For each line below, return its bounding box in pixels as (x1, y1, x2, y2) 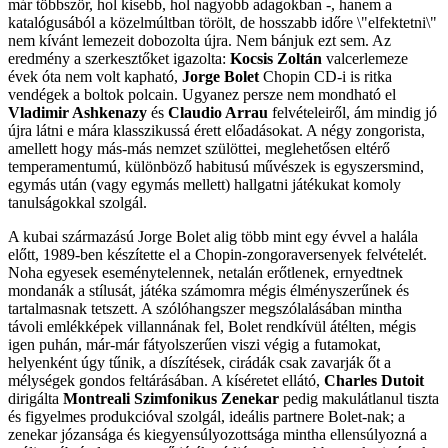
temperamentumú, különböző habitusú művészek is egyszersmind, (8, 158, 424, 176)
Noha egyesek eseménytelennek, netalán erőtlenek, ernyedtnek (8, 264, 403, 282)
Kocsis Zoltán (230, 50, 322, 68)
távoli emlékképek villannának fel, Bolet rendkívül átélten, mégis (8, 318, 416, 336)
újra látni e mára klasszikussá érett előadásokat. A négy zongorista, (8, 122, 425, 140)
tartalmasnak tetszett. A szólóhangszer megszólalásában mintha (8, 300, 402, 318)
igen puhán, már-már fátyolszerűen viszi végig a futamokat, (8, 336, 381, 354)
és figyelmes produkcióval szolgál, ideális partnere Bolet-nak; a (8, 408, 405, 426)
